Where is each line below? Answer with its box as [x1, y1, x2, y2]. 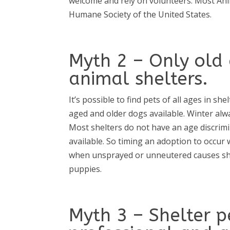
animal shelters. [69, 68, 208, 90]
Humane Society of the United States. [69, 9, 212, 21]
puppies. [69, 163, 102, 175]
